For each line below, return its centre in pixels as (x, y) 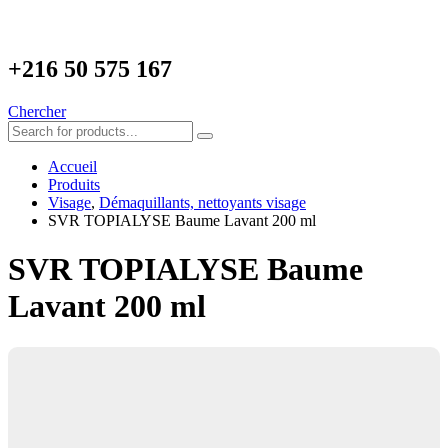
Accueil (72, 166)
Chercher (37, 111)
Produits (74, 184)
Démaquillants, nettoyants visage (202, 202)
